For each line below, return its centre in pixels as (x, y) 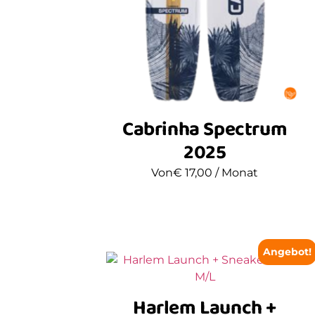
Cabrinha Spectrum (205, 129)
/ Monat (237, 172)
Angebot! (287, 251)
